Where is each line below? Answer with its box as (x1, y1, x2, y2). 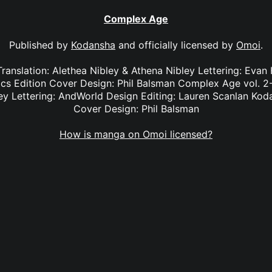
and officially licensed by (115, 38, 236, 51)
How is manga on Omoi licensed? (59, 128, 212, 141)
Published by (9, 38, 71, 51)
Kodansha (71, 38, 115, 51)
